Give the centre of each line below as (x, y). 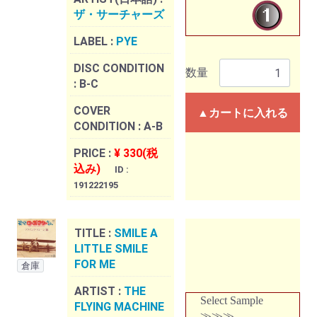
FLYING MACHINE (119, 307)
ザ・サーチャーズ (119, 15)
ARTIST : (99, 292)
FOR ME (95, 265)
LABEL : (95, 42)
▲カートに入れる (243, 113)
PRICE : (94, 154)
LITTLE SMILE (111, 249)
